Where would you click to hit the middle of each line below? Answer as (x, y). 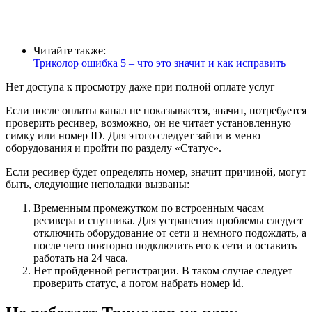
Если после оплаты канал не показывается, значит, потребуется (156, 110)
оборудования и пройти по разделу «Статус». (114, 148)
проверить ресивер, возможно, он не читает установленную (148, 123)
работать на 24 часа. (81, 258)
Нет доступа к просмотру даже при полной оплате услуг (140, 86)
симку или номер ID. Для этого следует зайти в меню (133, 135)
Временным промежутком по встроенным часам (149, 208)
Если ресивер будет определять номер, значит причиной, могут (156, 171)
